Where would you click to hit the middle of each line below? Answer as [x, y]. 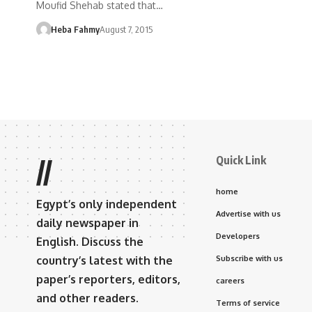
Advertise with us [248, 214]
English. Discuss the [90, 242]
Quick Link [241, 160]
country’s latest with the [104, 260]
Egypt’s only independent [107, 204]
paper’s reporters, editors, [108, 279]
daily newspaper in [87, 223]
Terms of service [248, 303]
